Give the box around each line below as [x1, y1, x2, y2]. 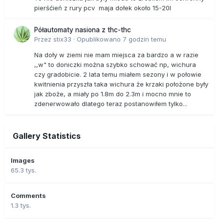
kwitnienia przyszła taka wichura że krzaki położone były [34, 80, 208, 88]
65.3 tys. [11, 166, 36, 175]
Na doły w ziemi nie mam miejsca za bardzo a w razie [34, 51, 198, 59]
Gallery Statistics [13, 131, 81, 141]
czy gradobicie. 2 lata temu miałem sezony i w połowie [34, 70, 201, 79]
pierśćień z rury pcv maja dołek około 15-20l [34, 4, 175, 12]
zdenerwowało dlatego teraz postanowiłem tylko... [34, 100, 187, 108]
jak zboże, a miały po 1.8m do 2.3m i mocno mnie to [34, 90, 191, 98]
